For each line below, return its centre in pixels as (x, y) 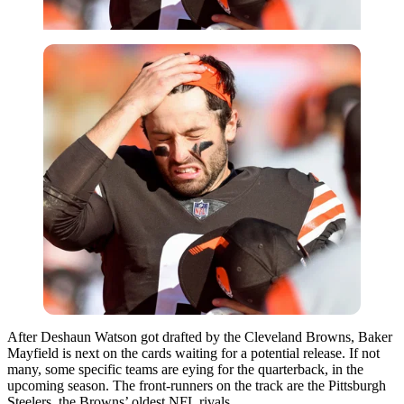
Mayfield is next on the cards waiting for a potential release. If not (193, 353)
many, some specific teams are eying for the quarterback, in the (185, 369)
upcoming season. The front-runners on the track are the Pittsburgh (197, 385)
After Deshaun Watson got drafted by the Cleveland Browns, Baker (200, 336)
